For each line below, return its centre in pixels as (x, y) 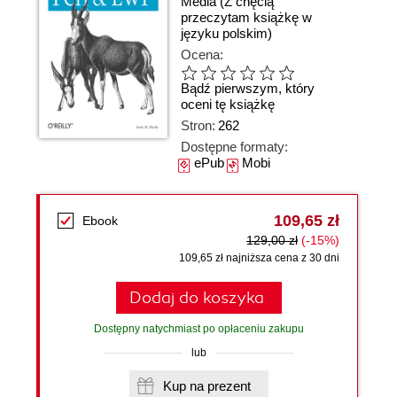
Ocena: (202, 54)
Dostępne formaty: (234, 147)
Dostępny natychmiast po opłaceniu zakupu (198, 329)
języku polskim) (226, 33)
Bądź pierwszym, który (248, 89)
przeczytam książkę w (246, 17)
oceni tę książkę (228, 105)
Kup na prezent (229, 386)
